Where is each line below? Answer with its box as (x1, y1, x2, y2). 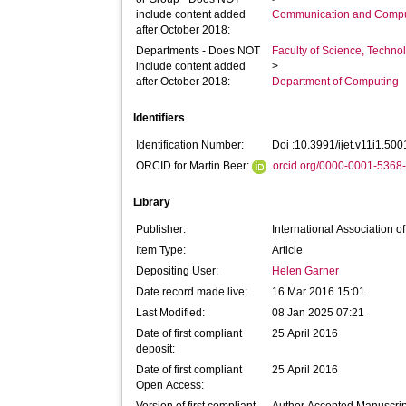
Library (133, 196, 171, 208)
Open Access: (136, 379, 205, 391)
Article (272, 244, 304, 256)
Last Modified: (136, 306, 206, 319)
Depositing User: (136, 265, 219, 277)
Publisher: (136, 223, 187, 236)
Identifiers (133, 111, 186, 124)
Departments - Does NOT (136, 44, 261, 57)
